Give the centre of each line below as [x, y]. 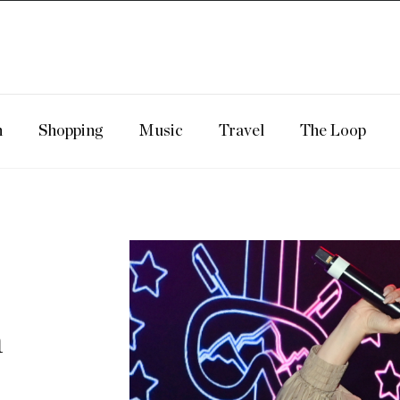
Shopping [71, 131]
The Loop [333, 131]
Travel [242, 131]
